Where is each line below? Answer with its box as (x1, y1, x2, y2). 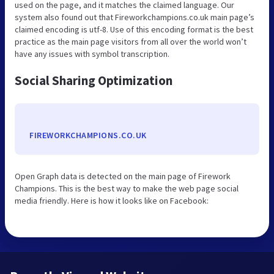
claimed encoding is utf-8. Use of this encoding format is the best (15, 23, 253, 35)
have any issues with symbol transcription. (15, 48, 169, 59)
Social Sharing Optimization (15, 72, 172, 89)
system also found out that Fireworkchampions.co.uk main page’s (15, 11, 254, 23)
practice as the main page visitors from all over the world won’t (15, 35, 246, 47)
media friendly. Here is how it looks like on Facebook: (15, 194, 209, 206)
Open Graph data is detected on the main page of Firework (15, 170, 231, 182)
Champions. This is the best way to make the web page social (15, 182, 239, 194)
